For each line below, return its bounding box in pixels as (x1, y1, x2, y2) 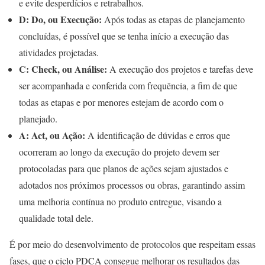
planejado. (19, 112, 60, 125)
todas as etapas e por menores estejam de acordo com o (19, 95, 224, 108)
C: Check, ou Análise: (19, 62, 109, 76)
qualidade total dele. (19, 211, 96, 224)
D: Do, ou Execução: (19, 12, 104, 26)
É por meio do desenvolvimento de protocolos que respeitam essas (9, 237, 256, 250)
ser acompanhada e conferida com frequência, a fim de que (19, 79, 237, 92)
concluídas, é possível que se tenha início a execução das (19, 29, 229, 42)
